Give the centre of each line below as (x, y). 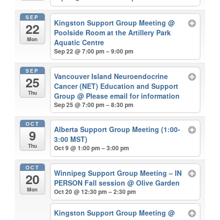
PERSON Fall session (91, 182)
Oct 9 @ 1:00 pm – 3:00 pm (92, 148)
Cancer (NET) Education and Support (116, 86)
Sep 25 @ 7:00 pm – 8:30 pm (94, 104)
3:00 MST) (71, 139)
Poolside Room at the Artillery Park (113, 32)
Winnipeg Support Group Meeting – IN (118, 173)
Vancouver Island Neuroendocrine (111, 76)
